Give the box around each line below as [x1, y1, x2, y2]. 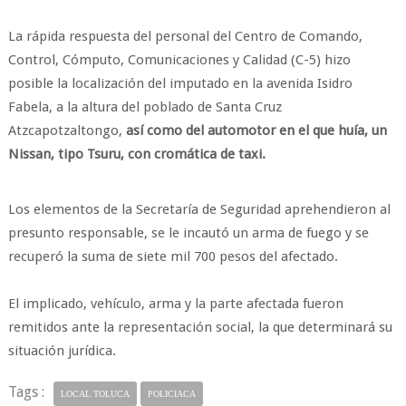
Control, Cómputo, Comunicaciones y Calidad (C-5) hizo [7, 52, 351, 68]
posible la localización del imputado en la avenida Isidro [7, 75, 353, 92]
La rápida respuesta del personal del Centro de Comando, [7, 28, 362, 44]
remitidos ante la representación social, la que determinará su [7, 319, 392, 335]
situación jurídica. [7, 343, 116, 359]
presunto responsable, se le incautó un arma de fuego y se [7, 225, 369, 241]
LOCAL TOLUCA [60, 389, 130, 399]
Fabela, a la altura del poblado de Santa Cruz [7, 99, 282, 115]
